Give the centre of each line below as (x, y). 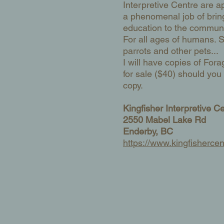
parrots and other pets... (171, 51)
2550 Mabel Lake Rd (164, 120)
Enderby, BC (148, 131)
